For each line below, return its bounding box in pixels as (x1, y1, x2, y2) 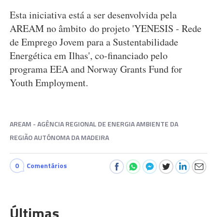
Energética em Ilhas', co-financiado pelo (10, 48, 168, 62)
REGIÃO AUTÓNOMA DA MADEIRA (10, 132, 109, 142)
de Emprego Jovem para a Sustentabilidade (10, 35, 178, 48)
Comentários (27, 160, 67, 170)
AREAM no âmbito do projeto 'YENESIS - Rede (10, 21, 201, 35)
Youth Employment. (10, 76, 88, 89)
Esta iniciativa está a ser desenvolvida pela (10, 8, 177, 21)
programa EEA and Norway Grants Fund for (10, 62, 182, 76)
